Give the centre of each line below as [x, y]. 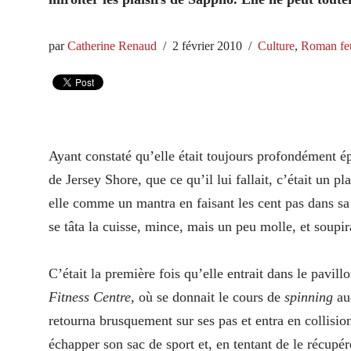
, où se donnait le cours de [208, 297]
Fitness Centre [90, 297]
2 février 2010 [207, 47]
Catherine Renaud [112, 47]
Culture [276, 47]
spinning [309, 297]
